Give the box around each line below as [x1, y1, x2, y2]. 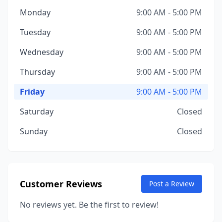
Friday [20, 86, 45, 97]
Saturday [20, 106, 54, 117]
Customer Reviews [20, 178, 102, 190]
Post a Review [149, 179, 194, 188]
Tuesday [20, 27, 51, 38]
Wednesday [20, 47, 63, 57]
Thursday [20, 66, 55, 77]
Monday [20, 7, 51, 18]
